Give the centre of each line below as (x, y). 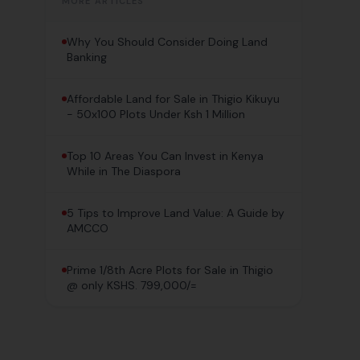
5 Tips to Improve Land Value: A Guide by (176, 213)
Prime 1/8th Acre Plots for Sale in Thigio (170, 270)
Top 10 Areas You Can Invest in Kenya (165, 156)
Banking (87, 57)
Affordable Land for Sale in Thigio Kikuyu (173, 99)
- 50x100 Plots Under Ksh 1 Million (156, 114)
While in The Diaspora (124, 171)
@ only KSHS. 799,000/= (132, 285)
